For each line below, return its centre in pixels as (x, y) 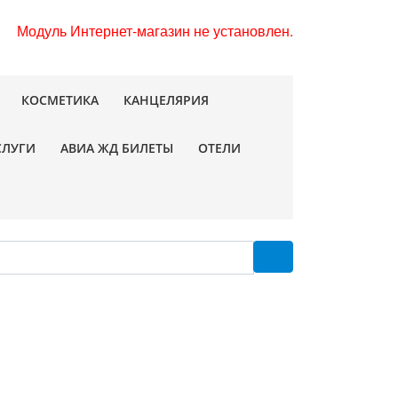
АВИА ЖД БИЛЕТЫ (117, 148)
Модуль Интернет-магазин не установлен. (155, 30)
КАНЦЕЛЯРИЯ (166, 100)
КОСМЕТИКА (60, 100)
